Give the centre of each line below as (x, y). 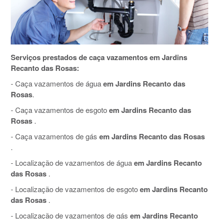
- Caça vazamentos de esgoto (59, 110)
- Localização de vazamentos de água (71, 163)
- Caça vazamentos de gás (54, 136)
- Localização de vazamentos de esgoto (74, 189)
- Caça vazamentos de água (57, 84)
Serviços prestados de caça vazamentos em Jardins (99, 57)
